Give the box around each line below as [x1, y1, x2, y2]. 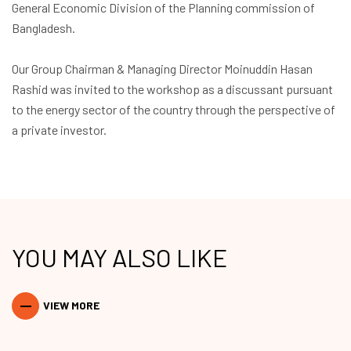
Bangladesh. [12, 20, 76, 35]
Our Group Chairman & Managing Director [12, 60, 225, 76]
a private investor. [12, 121, 107, 137]
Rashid [12, 81, 49, 96]
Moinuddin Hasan [224, 60, 313, 76]
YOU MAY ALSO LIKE [12, 242, 228, 273]
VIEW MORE [43, 298, 100, 312]
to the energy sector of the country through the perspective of [12, 101, 336, 117]
